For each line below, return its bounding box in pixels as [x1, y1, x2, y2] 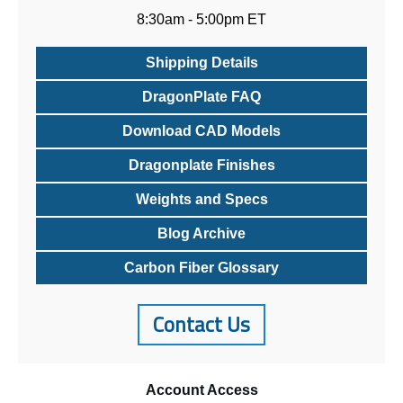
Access [203, 382, 258, 399]
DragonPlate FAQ [142, 89, 261, 105]
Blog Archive [157, 226, 246, 242]
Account [145, 382, 204, 399]
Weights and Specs [135, 192, 268, 208]
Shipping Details [145, 55, 258, 71]
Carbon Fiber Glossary [124, 260, 279, 276]
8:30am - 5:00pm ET [137, 12, 266, 28]
